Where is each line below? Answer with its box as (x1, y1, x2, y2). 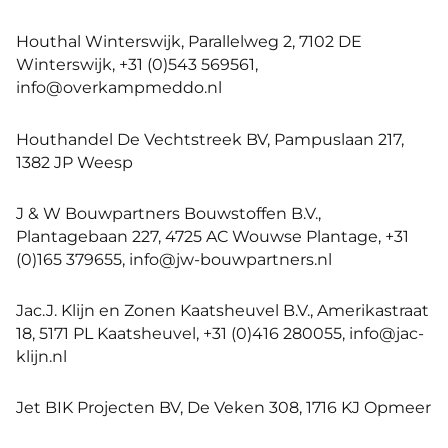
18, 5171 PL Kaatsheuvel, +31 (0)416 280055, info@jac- (16, 322, 424, 343)
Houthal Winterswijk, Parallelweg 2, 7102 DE (16, 31, 362, 52)
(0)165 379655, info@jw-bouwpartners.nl (16, 248, 332, 269)
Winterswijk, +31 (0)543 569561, (16, 54, 258, 75)
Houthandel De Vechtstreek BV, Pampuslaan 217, (16, 128, 404, 149)
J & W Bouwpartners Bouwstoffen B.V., (16, 202, 321, 223)
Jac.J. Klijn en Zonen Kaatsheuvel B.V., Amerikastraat (16, 299, 429, 320)
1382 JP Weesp (16, 151, 133, 172)
